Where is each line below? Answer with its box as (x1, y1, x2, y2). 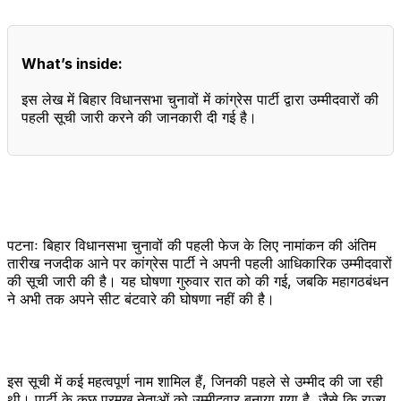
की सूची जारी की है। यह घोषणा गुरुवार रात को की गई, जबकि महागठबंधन (7, 271, 388, 290)
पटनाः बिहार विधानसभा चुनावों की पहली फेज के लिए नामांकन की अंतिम (7, 235, 376, 254)
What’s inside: (21, 54, 123, 73)
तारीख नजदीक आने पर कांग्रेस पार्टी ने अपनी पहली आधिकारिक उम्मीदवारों (7, 253, 392, 272)
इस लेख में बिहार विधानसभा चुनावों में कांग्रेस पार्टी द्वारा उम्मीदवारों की (21, 90, 379, 108)
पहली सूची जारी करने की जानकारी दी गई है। (21, 107, 257, 126)
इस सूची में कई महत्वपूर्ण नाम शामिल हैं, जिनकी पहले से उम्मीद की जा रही (7, 371, 383, 390)
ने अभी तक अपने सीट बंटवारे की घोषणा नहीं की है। (7, 289, 275, 308)
